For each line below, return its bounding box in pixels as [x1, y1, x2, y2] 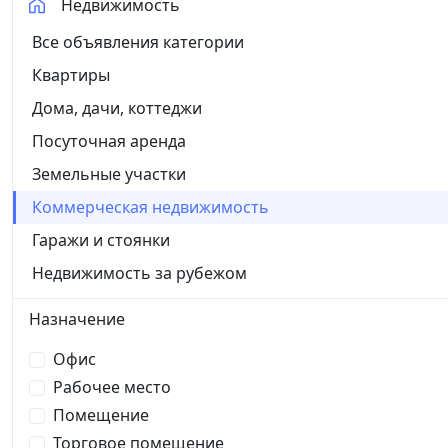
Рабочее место [53, 376, 171, 398]
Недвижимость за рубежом [32, 261, 247, 284]
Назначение [29, 308, 125, 331]
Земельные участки [32, 162, 186, 185]
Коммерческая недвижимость [32, 195, 269, 218]
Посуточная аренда [32, 129, 186, 152]
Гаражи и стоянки [32, 228, 170, 251]
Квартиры [32, 63, 110, 86]
